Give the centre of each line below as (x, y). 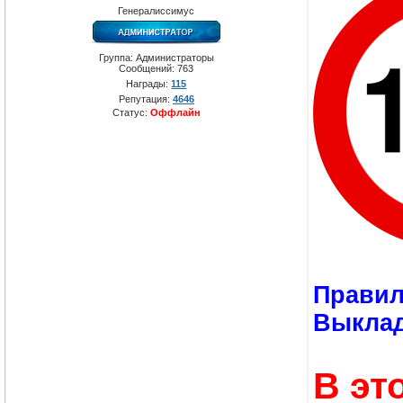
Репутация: (146, 99)
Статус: (131, 113)
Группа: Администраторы (157, 58)
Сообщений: (148, 69)
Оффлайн (175, 113)
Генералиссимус (157, 11)
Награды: (149, 84)
